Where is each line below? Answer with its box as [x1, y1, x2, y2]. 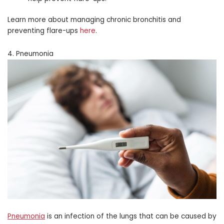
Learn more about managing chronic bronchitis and [7, 15, 181, 25]
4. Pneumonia [7, 49, 53, 59]
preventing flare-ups [7, 26, 80, 36]
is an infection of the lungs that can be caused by [45, 211, 216, 221]
